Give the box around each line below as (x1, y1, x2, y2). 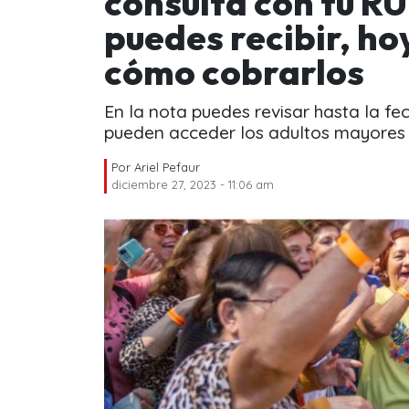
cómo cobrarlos (104, 49, 364, 94)
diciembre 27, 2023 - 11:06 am (111, 176, 274, 192)
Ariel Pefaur (134, 159, 200, 174)
